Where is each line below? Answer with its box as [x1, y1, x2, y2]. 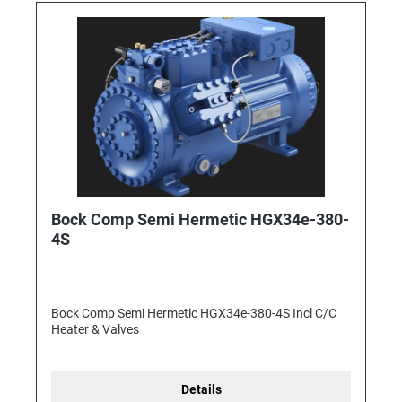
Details [180, 382, 222, 398]
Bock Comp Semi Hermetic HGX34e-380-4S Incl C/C [51, 306, 336, 321]
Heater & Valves [51, 322, 139, 337]
